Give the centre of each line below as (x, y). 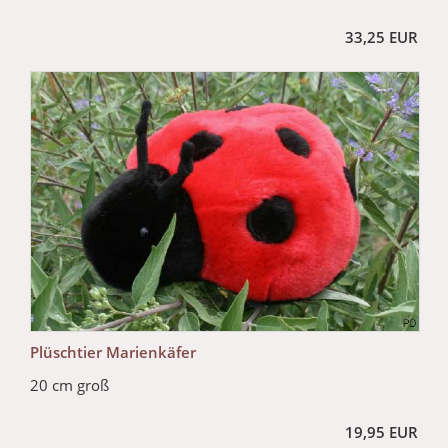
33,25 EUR (381, 37)
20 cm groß (69, 385)
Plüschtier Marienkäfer (113, 352)
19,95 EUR (381, 432)
